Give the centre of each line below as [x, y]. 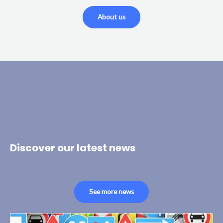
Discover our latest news [73, 148]
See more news [111, 191]
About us [111, 17]
